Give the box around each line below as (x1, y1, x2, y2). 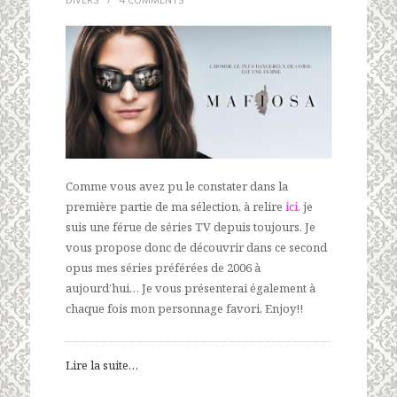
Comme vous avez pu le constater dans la (66, 178, 288, 194)
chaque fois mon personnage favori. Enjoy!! (66, 300, 303, 316)
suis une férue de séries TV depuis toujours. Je (66, 219, 315, 235)
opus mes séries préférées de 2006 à (66, 260, 261, 276)
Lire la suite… (66, 357, 138, 373)
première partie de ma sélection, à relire (66, 198, 285, 214)
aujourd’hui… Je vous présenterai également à (66, 280, 315, 296)
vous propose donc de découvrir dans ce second (66, 239, 327, 255)
